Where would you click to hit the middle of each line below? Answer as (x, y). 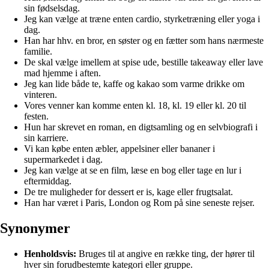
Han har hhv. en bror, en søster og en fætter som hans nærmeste (144, 40)
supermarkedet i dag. (63, 159)
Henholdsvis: (50, 253)
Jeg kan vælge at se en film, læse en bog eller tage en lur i (133, 170)
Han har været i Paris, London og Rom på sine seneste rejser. (139, 202)
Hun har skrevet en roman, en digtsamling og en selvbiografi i (141, 127)
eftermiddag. (48, 181)
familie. (38, 51)
